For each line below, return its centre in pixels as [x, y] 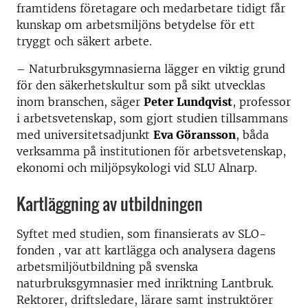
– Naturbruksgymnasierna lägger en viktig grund [151, 69]
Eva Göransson [195, 135]
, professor [262, 102]
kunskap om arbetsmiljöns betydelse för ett [136, 25]
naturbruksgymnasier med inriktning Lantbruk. [145, 283]
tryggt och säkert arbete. [84, 41]
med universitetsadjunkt [85, 135]
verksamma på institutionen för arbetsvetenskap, [151, 151]
